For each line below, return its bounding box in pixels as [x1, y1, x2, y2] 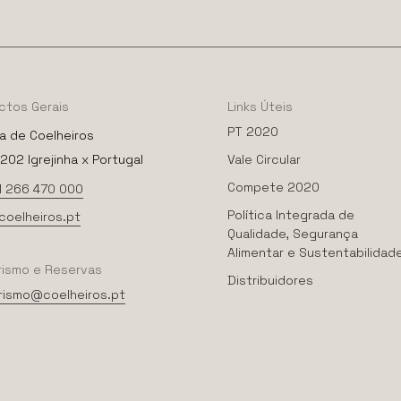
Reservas [44, 260, 102, 277]
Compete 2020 [226, 178, 320, 195]
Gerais [30, 98, 69, 115]
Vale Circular [226, 150, 301, 167]
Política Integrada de [226, 206, 354, 223]
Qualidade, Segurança [226, 225, 358, 242]
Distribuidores [226, 271, 313, 288]
